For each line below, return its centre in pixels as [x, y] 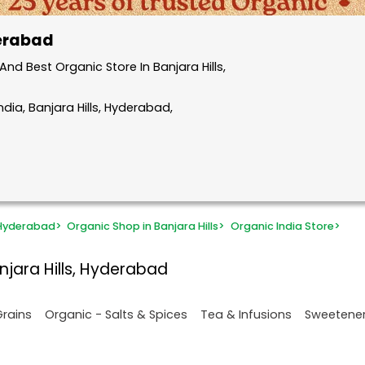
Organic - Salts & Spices [116, 314]
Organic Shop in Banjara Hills [143, 226]
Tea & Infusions [246, 314]
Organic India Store [282, 226]
